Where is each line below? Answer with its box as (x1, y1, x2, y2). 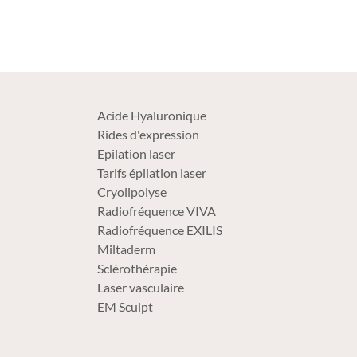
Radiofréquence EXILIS (97, 222, 222, 238)
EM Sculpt (97, 299, 153, 315)
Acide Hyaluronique (97, 108, 206, 124)
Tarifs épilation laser (97, 165, 206, 181)
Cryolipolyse (97, 184, 167, 200)
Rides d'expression (97, 127, 199, 143)
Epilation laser (97, 146, 175, 162)
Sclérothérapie (97, 261, 177, 277)
